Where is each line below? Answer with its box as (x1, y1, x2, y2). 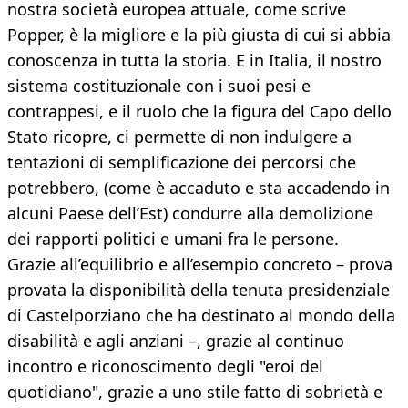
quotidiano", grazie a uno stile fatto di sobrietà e (7, 381, 382, 403)
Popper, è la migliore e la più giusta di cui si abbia (7, 24, 391, 46)
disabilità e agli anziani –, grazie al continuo (7, 330, 344, 352)
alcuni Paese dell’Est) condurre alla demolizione (7, 202, 373, 225)
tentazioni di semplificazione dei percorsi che (7, 151, 356, 174)
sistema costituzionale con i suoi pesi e (7, 75, 311, 97)
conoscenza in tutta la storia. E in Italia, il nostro (7, 49, 382, 72)
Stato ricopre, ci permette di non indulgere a (7, 126, 352, 148)
